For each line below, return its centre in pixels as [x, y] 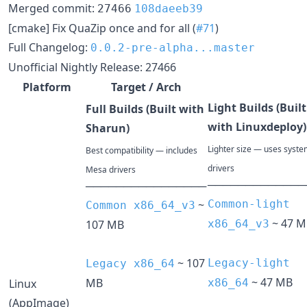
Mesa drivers [111, 169]
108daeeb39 [169, 8]
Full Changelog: [49, 47]
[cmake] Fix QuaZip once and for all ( [102, 28]
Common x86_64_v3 [140, 205]
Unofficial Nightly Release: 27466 [92, 67]
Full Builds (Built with [145, 109]
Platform [47, 87]
